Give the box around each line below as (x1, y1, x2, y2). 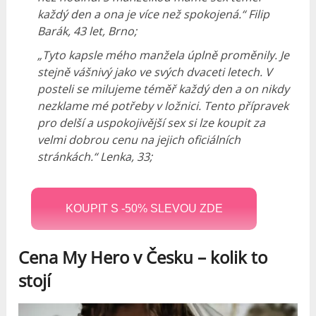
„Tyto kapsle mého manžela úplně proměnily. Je (37, 47, 290, 63)
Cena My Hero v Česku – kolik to (18, 245, 268, 269)
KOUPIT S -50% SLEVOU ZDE (65, 202, 223, 215)
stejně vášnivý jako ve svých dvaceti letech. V (37, 64, 273, 80)
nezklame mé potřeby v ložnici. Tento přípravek (37, 98, 289, 114)
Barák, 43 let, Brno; (37, 23, 138, 39)
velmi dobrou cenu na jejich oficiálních (37, 132, 241, 148)
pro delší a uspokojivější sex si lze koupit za (37, 115, 266, 131)
